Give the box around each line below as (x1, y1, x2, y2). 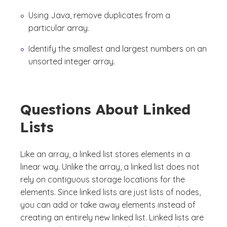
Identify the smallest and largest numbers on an (28, 44, 207, 54)
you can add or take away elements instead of (20, 200, 196, 210)
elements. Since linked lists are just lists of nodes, (20, 187, 201, 198)
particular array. (28, 23, 89, 33)
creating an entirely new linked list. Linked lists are (20, 212, 204, 223)
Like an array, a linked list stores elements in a (20, 149, 190, 160)
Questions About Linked (20, 100, 191, 119)
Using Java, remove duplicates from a (28, 10, 170, 21)
